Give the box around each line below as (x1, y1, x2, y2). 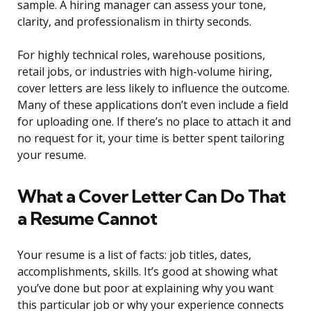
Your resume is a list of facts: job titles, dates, (17, 247, 251, 263)
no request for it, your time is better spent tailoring (17, 131, 285, 146)
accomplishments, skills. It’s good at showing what (17, 264, 278, 280)
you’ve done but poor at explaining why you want (17, 280, 274, 296)
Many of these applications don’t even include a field (17, 97, 288, 113)
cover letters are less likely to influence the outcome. (17, 81, 289, 96)
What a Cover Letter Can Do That (17, 185, 285, 208)
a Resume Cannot (17, 207, 157, 230)
